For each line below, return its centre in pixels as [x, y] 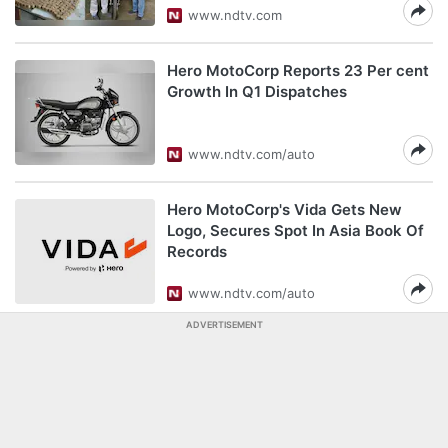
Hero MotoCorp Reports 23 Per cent [298, 70]
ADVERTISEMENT [224, 324]
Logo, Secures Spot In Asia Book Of [295, 230]
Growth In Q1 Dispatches [257, 91]
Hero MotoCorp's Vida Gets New [284, 209]
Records [197, 251]
